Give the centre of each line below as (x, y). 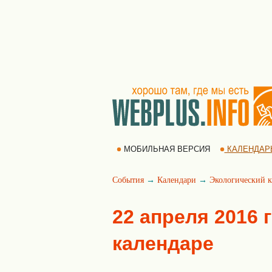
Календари (177, 180)
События (128, 180)
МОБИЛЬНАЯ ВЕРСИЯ (167, 149)
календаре (163, 243)
